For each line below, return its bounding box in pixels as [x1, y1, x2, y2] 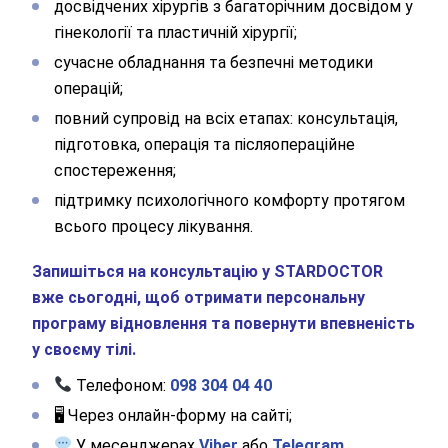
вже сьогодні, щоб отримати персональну [32, 287, 365, 307]
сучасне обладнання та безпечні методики [54, 52, 373, 72]
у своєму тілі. [32, 339, 136, 359]
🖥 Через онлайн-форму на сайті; [54, 405, 292, 425]
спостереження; [54, 160, 176, 180]
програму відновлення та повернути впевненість [32, 313, 415, 333]
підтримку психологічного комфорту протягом [54, 190, 405, 210]
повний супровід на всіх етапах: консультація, [54, 108, 398, 128]
